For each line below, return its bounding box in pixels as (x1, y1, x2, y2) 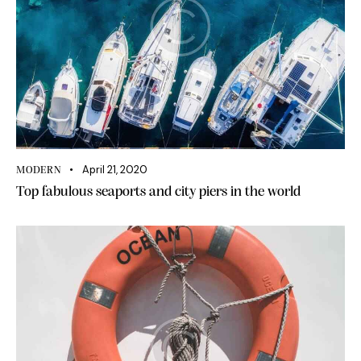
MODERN (16, 165, 62, 176)
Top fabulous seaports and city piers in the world (16, 185, 301, 201)
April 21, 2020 (81, 163, 147, 177)
